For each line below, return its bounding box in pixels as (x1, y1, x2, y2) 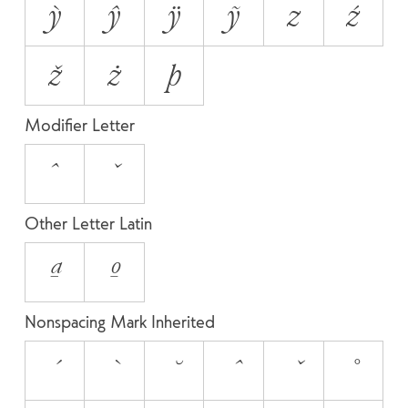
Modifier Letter (24, 112, 135, 137)
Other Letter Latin (24, 210, 152, 235)
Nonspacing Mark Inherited (24, 309, 215, 333)
